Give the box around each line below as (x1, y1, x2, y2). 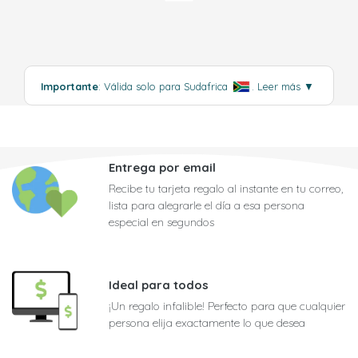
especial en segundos (109, 215, 214, 230)
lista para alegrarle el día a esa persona (109, 198, 304, 213)
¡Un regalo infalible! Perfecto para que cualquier (109, 299, 345, 314)
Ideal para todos (109, 277, 209, 293)
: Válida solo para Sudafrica (98, 80, 231, 93)
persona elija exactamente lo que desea (109, 316, 305, 331)
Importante (41, 80, 98, 93)
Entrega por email (109, 160, 216, 176)
